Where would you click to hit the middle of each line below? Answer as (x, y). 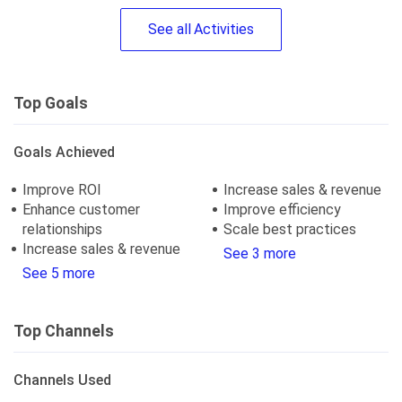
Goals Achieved (64, 152)
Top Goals (51, 103)
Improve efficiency (282, 210)
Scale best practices (290, 229)
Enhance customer (81, 210)
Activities (224, 29)
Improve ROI (62, 190)
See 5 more (59, 273)
